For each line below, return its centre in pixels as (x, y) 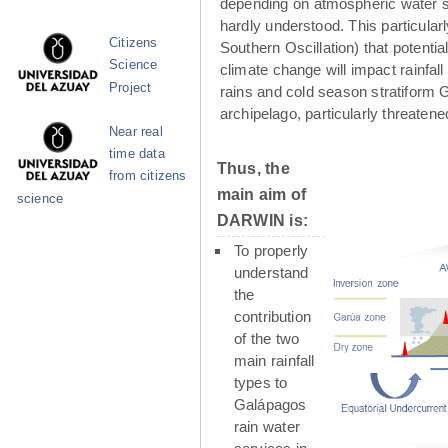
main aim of (262, 194)
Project (130, 87)
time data (137, 153)
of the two (267, 338)
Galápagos (270, 404)
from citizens (148, 175)
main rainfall (274, 360)
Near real (136, 131)
